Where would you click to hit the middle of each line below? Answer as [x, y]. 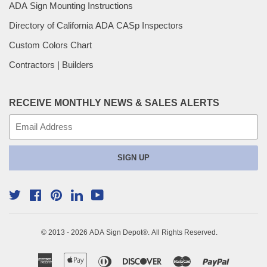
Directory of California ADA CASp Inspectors [96, 25]
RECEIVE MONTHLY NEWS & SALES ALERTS [114, 103]
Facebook [49, 212]
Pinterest [67, 212]
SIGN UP [133, 158]
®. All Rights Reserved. [180, 232]
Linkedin [87, 212]
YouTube [108, 212]
